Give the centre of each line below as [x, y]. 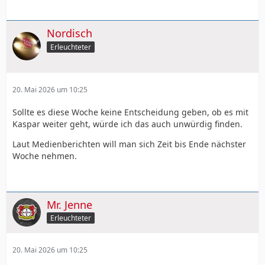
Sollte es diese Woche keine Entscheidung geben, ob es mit [130, 112]
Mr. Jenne [70, 204]
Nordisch [70, 33]
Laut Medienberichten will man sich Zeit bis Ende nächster [129, 144]
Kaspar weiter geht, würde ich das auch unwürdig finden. [127, 124]
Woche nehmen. [45, 156]
